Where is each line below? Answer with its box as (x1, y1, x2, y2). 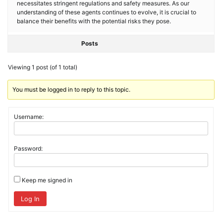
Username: (14, 113, 44, 120)
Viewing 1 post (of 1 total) (8, 63, 77, 71)
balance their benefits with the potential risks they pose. (17, 17, 171, 25)
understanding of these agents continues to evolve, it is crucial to (17, 8, 196, 16)
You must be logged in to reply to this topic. (12, 86, 131, 93)
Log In (20, 194, 40, 203)
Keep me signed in (22, 176, 72, 184)
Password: (14, 145, 43, 152)
